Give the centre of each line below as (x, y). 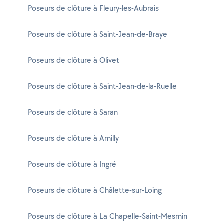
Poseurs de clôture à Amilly (73, 138)
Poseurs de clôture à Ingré (72, 164)
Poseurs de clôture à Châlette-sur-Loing (95, 190)
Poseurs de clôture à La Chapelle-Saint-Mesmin (108, 216)
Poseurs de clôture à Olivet (74, 60)
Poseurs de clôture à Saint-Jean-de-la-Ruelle (102, 86)
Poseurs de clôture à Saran (73, 112)
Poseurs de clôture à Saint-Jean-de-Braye (98, 34)
